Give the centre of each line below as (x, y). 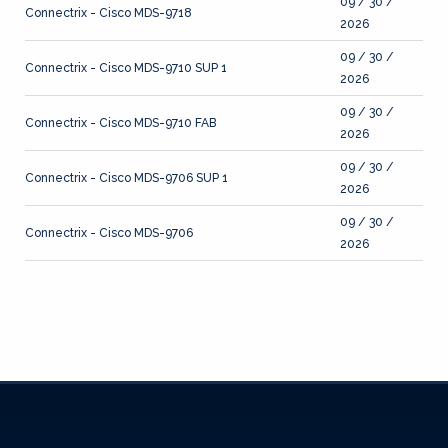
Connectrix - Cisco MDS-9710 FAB (120, 123)
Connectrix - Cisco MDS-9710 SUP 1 (126, 68)
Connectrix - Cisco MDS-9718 (108, 13)
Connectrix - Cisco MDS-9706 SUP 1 (126, 178)
